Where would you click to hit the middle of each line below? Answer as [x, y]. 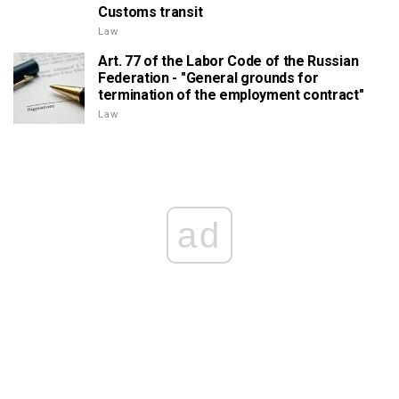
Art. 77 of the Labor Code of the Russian [228, 61]
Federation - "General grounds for [208, 77]
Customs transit [151, 12]
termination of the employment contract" [231, 94]
